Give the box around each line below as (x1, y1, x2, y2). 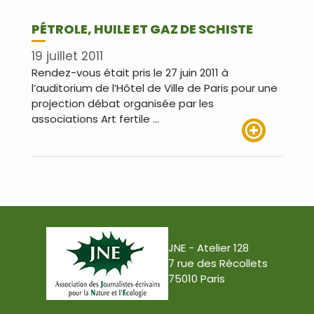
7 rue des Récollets (168, 256, 268, 271)
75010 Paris (168, 271, 225, 287)
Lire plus (242, 142, 282, 158)
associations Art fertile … (32, 111, 159, 127)
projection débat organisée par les (32, 96, 214, 111)
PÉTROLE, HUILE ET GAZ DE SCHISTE (32, 20, 253, 38)
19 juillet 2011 (32, 48, 103, 65)
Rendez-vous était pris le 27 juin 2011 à (32, 65, 228, 81)
